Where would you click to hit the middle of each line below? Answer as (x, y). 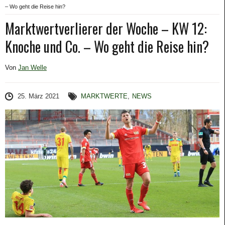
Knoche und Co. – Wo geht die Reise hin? (107, 46)
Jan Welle (32, 68)
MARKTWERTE (104, 96)
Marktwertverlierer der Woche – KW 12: (106, 28)
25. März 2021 (38, 96)
